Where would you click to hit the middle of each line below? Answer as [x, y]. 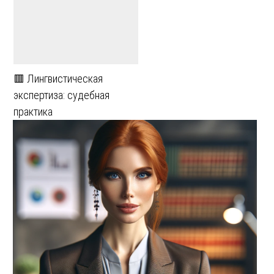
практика [33, 112]
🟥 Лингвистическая [58, 79]
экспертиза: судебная [61, 95]
